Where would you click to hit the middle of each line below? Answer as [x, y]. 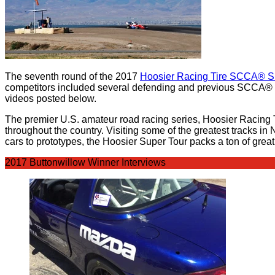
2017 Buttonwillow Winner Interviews [85, 162]
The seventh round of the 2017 [72, 76]
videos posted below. [51, 99]
